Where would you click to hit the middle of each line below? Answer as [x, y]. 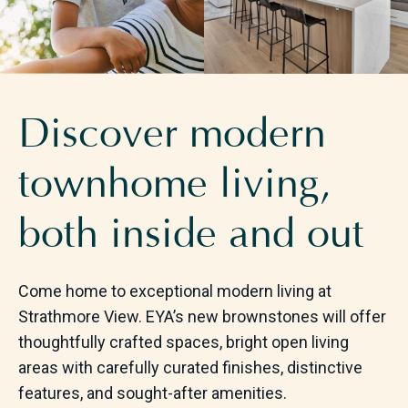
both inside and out [191, 235]
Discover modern [172, 135]
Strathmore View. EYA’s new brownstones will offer [202, 317]
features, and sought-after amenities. [152, 393]
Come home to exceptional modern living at [174, 291]
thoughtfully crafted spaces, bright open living [183, 342]
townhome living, [174, 185]
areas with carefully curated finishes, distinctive [190, 368]
